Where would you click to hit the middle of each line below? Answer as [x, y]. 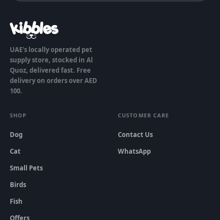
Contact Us [135, 135]
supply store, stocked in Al [51, 60]
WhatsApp [134, 151]
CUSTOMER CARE [144, 115]
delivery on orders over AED [54, 81]
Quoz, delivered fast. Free [50, 70]
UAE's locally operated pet [51, 50]
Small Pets [26, 168]
